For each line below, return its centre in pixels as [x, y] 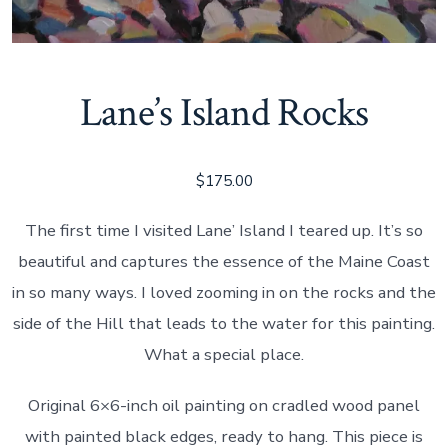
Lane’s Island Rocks [224, 112]
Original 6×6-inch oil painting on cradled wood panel [224, 405]
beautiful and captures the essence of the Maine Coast [224, 261]
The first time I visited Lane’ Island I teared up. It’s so [224, 230]
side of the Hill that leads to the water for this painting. [224, 323]
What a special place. [224, 354]
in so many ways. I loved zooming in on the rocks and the [224, 292]
